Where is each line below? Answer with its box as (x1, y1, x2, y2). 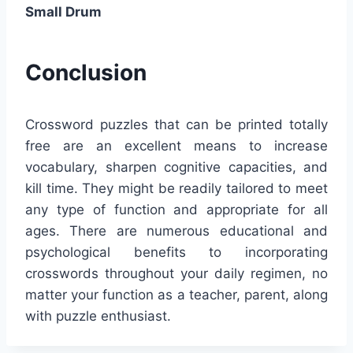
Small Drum (25, 3, 102, 20)
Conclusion (25, 58, 147, 86)
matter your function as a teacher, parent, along (25, 286, 328, 303)
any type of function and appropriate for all (25, 201, 328, 217)
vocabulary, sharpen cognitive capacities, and (25, 158, 328, 175)
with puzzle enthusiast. (25, 307, 171, 324)
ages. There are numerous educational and (25, 222, 328, 239)
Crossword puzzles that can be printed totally (25, 116, 328, 132)
